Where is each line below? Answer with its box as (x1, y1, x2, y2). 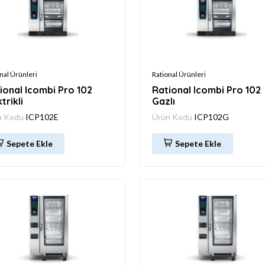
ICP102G (194, 111, 229, 122)
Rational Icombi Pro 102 (152, 83, 261, 96)
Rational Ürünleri (152, 69, 206, 79)
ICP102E (25, 111, 59, 122)
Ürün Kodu (152, 111, 194, 122)
